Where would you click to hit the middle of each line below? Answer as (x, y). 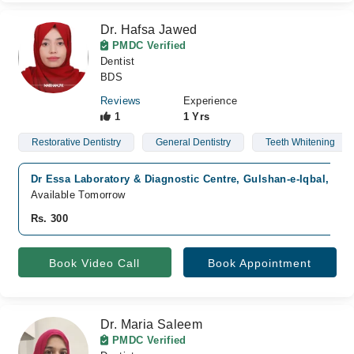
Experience (210, 101)
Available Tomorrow (78, 195)
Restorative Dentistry (76, 142)
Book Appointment (260, 263)
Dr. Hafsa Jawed (149, 30)
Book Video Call (94, 263)
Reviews (121, 101)
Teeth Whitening (300, 142)
